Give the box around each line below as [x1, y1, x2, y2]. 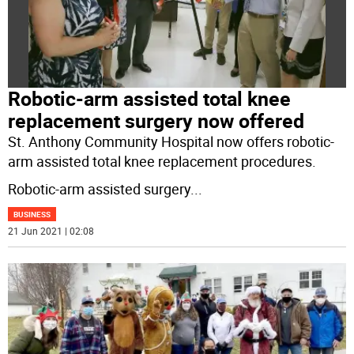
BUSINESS [13, 209, 51, 220]
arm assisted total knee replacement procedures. [8, 152, 317, 171]
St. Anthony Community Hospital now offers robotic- [8, 132, 335, 152]
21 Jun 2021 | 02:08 [8, 224, 95, 238]
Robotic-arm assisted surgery [8, 179, 191, 199]
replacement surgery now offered [8, 107, 305, 134]
